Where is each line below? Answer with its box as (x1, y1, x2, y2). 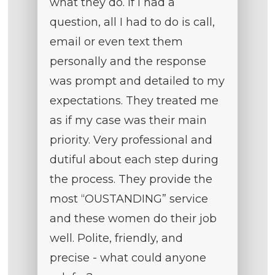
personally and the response (50, 55, 206, 69)
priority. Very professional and (50, 133, 212, 147)
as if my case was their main (50, 114, 207, 128)
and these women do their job (50, 212, 217, 226)
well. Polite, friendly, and (50, 231, 183, 246)
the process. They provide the (50, 172, 212, 187)
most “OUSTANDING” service (50, 192, 208, 206)
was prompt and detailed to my (50, 74, 225, 88)
